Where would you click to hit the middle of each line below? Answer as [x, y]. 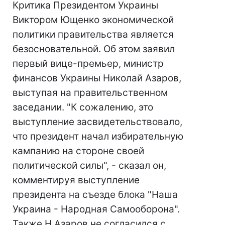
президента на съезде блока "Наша [95, 195]
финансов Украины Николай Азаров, [97, 78]
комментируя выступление [76, 180]
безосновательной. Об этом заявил [94, 49]
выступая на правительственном [90, 93]
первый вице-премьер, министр [88, 64]
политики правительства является [93, 34]
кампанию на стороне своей [78, 151]
